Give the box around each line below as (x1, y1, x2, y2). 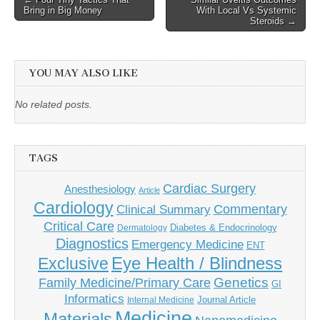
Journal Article (197, 294, 256, 306)
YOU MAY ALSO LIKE (29, 67, 138, 79)
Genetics (214, 275, 269, 291)
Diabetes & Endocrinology (169, 222, 277, 234)
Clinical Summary (116, 203, 211, 217)
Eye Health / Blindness (111, 254, 282, 274)
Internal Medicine (127, 295, 194, 306)
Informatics (64, 292, 124, 306)
